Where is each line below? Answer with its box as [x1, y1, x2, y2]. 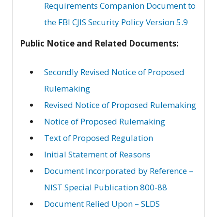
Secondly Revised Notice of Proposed [44, 66, 185, 78]
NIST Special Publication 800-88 [44, 182, 167, 193]
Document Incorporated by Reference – [44, 165, 193, 177]
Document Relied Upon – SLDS [44, 198, 160, 210]
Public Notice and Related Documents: [20, 38, 179, 49]
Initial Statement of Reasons [44, 149, 151, 160]
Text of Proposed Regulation [44, 132, 153, 144]
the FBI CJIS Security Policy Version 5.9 [44, 16, 188, 28]
